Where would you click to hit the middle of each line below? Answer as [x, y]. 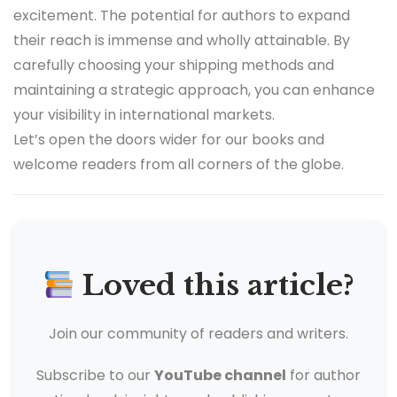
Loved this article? [215, 286]
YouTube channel [220, 375]
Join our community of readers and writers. [198, 333]
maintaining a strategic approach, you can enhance [194, 90]
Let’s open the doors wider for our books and [169, 140]
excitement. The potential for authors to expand [182, 16]
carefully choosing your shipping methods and [174, 66]
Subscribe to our [95, 375]
